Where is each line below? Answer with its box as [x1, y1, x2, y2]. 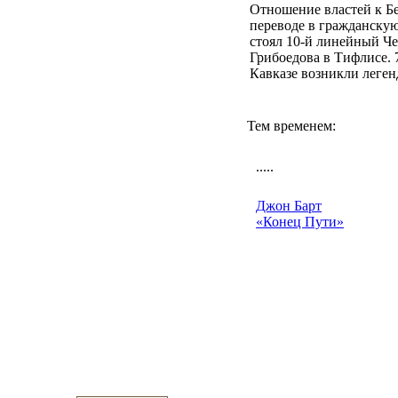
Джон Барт [256, 198, 322, 213]
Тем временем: [247, 118, 336, 133]
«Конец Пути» [256, 214, 344, 229]
